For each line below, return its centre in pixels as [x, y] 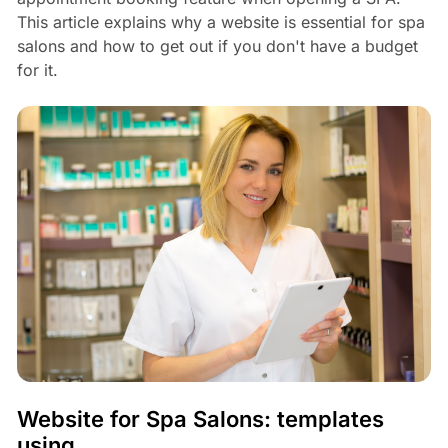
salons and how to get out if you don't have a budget [217, 46]
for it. [37, 70]
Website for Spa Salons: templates [200, 419]
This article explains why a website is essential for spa [220, 22]
